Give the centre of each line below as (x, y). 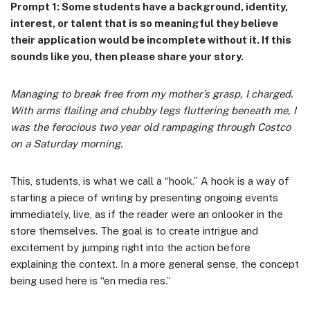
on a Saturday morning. (66, 143)
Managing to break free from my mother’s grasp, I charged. (152, 93)
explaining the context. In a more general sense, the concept (155, 264)
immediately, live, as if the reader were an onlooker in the (147, 214)
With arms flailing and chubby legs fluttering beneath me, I (153, 110)
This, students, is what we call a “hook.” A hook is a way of (150, 181)
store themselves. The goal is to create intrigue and (134, 230)
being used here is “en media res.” (91, 280)
